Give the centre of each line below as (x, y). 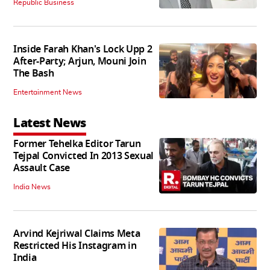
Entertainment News (48, 93)
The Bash (34, 74)
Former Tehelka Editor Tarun (77, 144)
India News (32, 187)
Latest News (50, 123)
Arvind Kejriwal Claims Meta (77, 234)
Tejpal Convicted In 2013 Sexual (84, 156)
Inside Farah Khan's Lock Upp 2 (83, 50)
